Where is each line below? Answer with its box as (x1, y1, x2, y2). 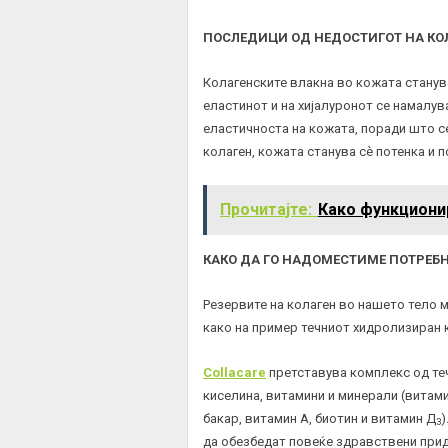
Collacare (203, 364, 266, 380)
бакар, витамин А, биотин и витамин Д (203, 410, 436, 426)
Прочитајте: (220, 199, 312, 219)
